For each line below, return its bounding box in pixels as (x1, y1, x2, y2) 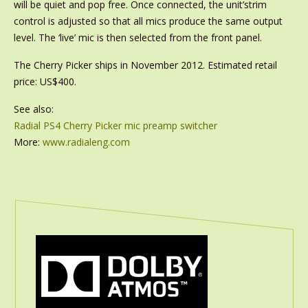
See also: (13, 102, 54, 115)
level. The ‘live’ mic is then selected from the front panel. (13, 31, 262, 44)
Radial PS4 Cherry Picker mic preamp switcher (13, 119, 217, 132)
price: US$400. (13, 75, 76, 88)
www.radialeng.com (42, 135, 130, 148)
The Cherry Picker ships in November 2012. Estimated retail (13, 58, 277, 71)
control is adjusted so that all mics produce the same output (13, 14, 283, 27)
